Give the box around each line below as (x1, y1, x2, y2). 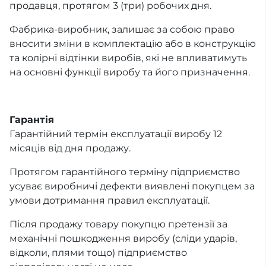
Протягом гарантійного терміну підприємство (9, 166, 240, 178)
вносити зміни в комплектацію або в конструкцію (9, 38, 256, 50)
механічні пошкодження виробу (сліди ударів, (9, 233, 237, 245)
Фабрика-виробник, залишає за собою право (9, 24, 235, 36)
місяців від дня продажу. (9, 142, 131, 154)
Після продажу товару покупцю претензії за (9, 218, 227, 230)
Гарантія (9, 114, 54, 126)
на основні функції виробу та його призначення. (9, 66, 250, 78)
